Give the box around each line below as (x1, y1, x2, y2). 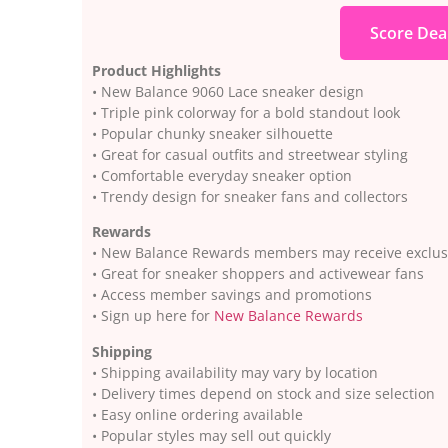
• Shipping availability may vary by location (92, 362, 378, 382)
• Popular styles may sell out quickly (92, 425, 331, 445)
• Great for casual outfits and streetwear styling (92, 144, 408, 164)
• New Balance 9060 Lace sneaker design (92, 81, 364, 101)
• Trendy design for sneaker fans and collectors (92, 186, 408, 206)
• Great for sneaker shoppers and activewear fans (92, 264, 424, 284)
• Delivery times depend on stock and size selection (92, 383, 435, 403)
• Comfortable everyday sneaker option (92, 165, 352, 185)
